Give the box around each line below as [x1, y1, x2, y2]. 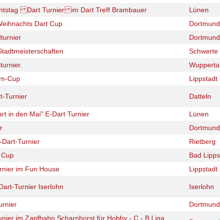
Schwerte [189, 47, 218, 55]
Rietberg [189, 137, 216, 145]
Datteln [189, 92, 211, 100]
